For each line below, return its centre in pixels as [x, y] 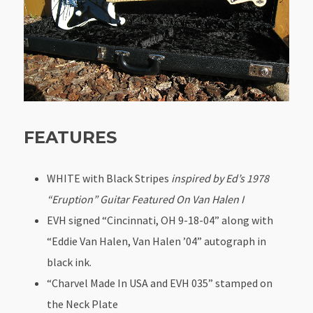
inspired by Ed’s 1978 [220, 178]
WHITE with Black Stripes [109, 178]
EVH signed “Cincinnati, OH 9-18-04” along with [160, 220]
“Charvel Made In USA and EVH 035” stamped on [160, 283]
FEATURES [71, 137]
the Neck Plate [83, 304]
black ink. [70, 262]
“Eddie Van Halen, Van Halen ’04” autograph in [157, 241]
